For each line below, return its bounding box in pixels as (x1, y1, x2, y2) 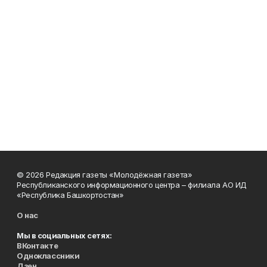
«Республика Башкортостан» (17, 190, 124, 200)
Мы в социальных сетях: (17, 230, 112, 240)
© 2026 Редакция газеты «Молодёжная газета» (17, 169, 193, 179)
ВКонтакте (17, 240, 58, 250)
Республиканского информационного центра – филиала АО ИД (17, 179, 247, 190)
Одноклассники (17, 250, 80, 260)
